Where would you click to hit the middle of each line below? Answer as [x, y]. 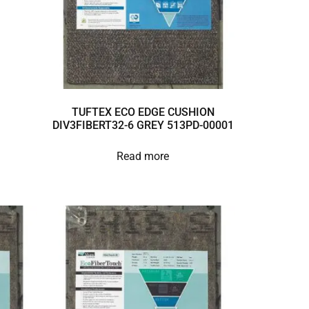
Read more [143, 157]
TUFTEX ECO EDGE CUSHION [143, 112]
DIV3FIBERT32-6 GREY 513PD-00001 [143, 126]
